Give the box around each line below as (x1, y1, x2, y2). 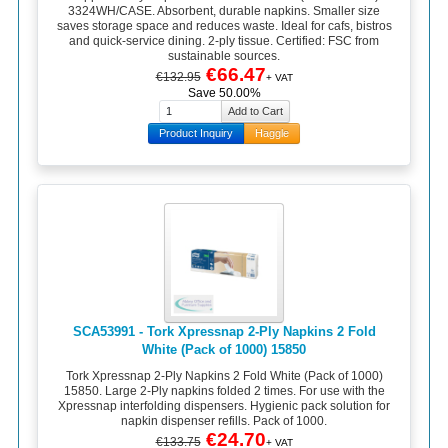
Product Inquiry (159, 127, 233, 140)
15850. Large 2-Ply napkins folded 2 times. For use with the (63, 383, 385, 398)
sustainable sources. (168, 48, 280, 63)
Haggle (255, 127, 289, 140)
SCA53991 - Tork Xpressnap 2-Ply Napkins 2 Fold (72, 324, 376, 340)
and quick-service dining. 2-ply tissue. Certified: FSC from (69, 33, 379, 48)
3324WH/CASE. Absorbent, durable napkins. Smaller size (68, 3, 380, 18)
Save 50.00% (187, 85, 261, 100)
